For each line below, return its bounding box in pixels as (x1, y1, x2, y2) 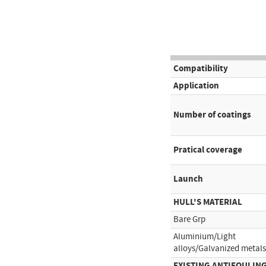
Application (173, 80, 219, 93)
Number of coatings (173, 109, 251, 122)
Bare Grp (173, 214, 205, 226)
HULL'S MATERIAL (173, 196, 242, 209)
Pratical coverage (173, 144, 242, 157)
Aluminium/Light (173, 231, 236, 243)
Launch (173, 173, 203, 186)
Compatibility (173, 62, 228, 75)
